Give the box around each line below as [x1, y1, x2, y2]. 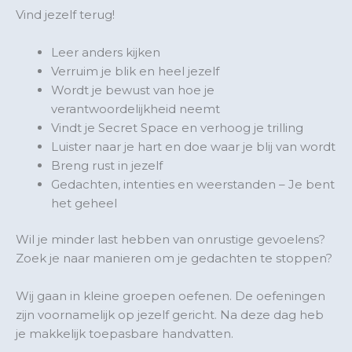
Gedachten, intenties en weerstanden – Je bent [51, 176, 335, 192]
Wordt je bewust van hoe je [51, 82, 214, 97]
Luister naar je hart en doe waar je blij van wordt [51, 138, 335, 154]
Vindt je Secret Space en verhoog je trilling [51, 119, 303, 135]
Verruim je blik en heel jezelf [51, 63, 219, 79]
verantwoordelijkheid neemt [51, 101, 220, 116]
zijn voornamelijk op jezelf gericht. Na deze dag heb [16, 307, 324, 323]
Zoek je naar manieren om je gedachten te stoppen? [16, 251, 332, 266]
